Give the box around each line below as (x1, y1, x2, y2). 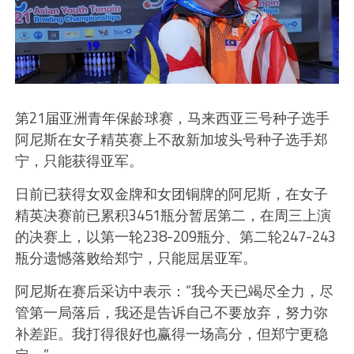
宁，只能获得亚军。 (14, 149, 143, 171)
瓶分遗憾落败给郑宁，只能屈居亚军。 (14, 247, 257, 269)
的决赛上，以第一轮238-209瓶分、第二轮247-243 (14, 225, 336, 247)
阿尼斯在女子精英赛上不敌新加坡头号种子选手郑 (14, 128, 328, 150)
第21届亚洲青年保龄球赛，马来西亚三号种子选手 (14, 107, 330, 129)
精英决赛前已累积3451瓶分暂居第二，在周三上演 (14, 204, 331, 226)
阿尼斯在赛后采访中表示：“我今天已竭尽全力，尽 (14, 280, 333, 302)
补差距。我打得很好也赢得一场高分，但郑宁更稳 (14, 322, 328, 345)
